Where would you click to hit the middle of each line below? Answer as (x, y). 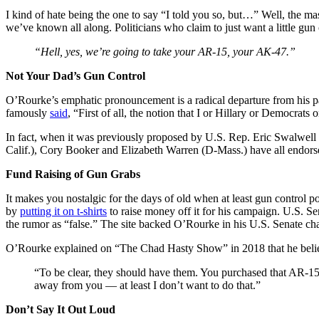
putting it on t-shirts (63, 211)
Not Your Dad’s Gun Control (75, 75)
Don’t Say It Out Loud (61, 309)
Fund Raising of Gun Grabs (73, 174)
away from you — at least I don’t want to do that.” (147, 285)
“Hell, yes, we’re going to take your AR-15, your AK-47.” (165, 51)
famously (28, 113)
